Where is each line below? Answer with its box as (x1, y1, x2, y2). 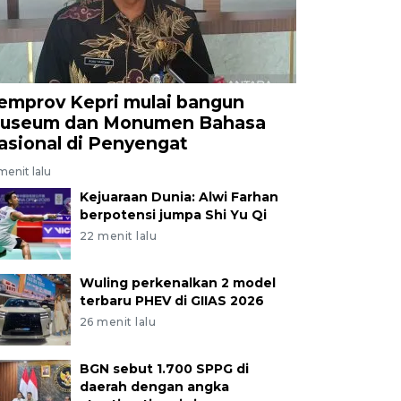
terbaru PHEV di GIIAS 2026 (79, 292, 264, 309)
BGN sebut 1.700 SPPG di (79, 360, 249, 377)
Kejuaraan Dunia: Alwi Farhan (79, 188, 278, 205)
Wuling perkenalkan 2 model (79, 274, 276, 291)
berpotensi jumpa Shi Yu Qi (79, 206, 267, 223)
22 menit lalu (79, 228, 158, 243)
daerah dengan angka (79, 378, 229, 395)
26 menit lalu (79, 314, 157, 328)
